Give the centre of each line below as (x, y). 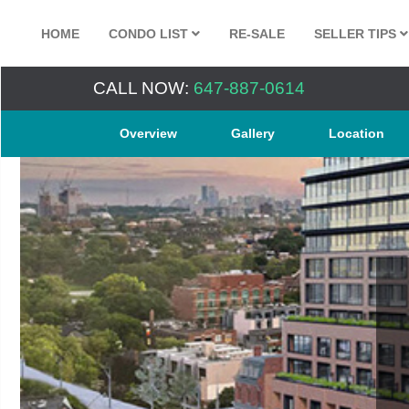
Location (357, 133)
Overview (149, 133)
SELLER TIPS (357, 34)
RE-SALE (257, 34)
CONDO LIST (150, 34)
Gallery (253, 133)
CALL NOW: (141, 88)
